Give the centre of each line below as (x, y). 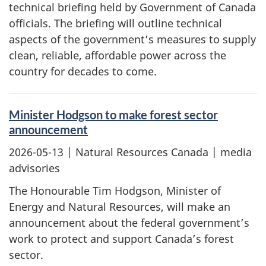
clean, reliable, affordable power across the (118, 55)
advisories (34, 168)
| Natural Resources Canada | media (158, 152)
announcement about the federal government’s (129, 223)
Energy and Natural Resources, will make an (120, 207)
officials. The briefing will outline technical (115, 23)
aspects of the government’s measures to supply (132, 39)
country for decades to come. (83, 71)
